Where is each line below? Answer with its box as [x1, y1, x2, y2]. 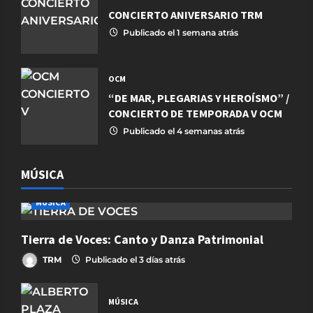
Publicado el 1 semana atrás [121, 27, 238, 38]
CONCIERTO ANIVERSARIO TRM [108, 8, 263, 22]
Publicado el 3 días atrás [83, 254, 185, 265]
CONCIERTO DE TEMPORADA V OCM [108, 106, 282, 121]
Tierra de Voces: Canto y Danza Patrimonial [21, 231, 266, 248]
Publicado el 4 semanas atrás [121, 126, 245, 137]
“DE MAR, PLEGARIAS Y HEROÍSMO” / [108, 91, 289, 105]
